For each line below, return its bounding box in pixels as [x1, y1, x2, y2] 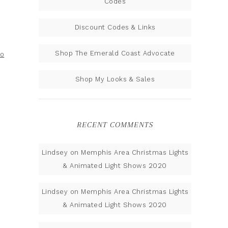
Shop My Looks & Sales [75, 75, 155, 83]
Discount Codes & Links [74, 23, 156, 31]
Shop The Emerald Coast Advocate [55, 49, 175, 57]
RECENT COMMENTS [77, 120, 153, 129]
